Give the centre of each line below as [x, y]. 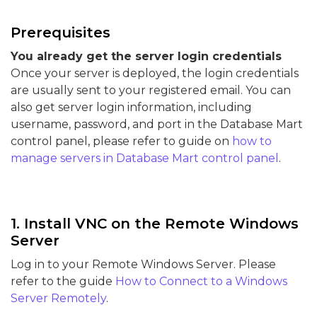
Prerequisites [60, 33]
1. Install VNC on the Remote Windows [155, 224]
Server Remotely [58, 298]
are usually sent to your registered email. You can [151, 90]
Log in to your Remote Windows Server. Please [143, 264]
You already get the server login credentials [146, 56]
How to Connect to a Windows [201, 281]
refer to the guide [63, 281]
